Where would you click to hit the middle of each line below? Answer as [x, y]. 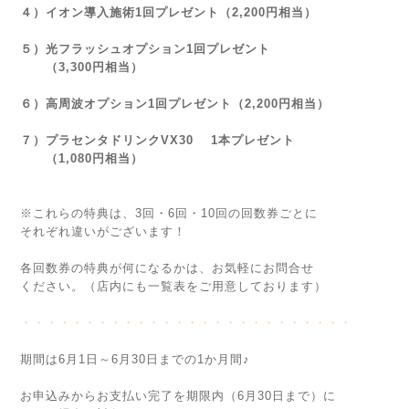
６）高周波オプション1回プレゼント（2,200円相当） [175, 104]
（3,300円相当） [82, 67]
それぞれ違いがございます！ [103, 231]
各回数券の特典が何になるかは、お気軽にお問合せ [167, 268]
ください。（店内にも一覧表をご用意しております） [173, 286]
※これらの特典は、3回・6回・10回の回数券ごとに [169, 213]
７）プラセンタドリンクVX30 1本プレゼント [157, 140]
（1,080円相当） [82, 158]
